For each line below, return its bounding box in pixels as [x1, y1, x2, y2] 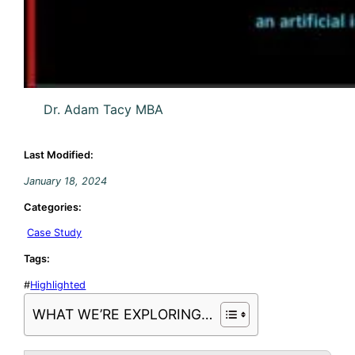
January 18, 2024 [24, 174, 108, 187]
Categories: [24, 200, 82, 213]
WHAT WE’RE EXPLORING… [32, 305, 213, 323]
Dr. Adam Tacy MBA [44, 101, 164, 118]
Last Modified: [24, 148, 94, 161]
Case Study [27, 227, 82, 239]
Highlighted [30, 278, 86, 291]
